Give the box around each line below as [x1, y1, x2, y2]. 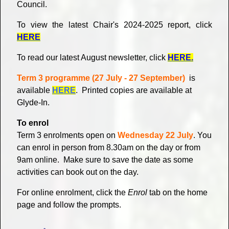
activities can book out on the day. [17, 168, 143, 177]
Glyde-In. [17, 98, 50, 107]
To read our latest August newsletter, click [17, 53, 168, 62]
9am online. [17, 155, 63, 165]
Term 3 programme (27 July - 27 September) [17, 74, 185, 83]
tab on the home [147, 188, 208, 197]
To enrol [17, 119, 49, 128]
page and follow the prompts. [17, 200, 121, 210]
